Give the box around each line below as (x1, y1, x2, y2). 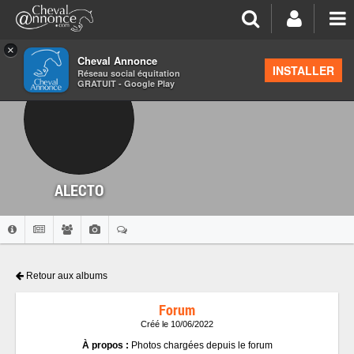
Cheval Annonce (77, 53, 157, 68)
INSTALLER (273, 62, 334, 78)
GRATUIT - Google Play (77, 77, 175, 89)
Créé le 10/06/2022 (141, 319, 213, 329)
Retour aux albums (24, 270, 107, 281)
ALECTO (55, 179, 104, 200)
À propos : (81, 340, 131, 351)
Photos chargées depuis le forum (130, 340, 273, 351)
